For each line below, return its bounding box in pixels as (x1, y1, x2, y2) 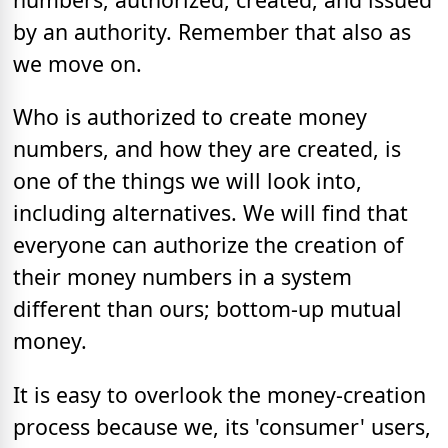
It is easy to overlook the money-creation (13, 379, 426, 409)
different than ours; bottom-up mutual (13, 294, 402, 324)
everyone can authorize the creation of (13, 230, 403, 260)
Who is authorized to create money (13, 102, 367, 132)
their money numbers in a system (13, 262, 352, 292)
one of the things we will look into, (13, 166, 362, 196)
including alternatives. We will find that (13, 198, 408, 228)
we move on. (13, 49, 142, 79)
